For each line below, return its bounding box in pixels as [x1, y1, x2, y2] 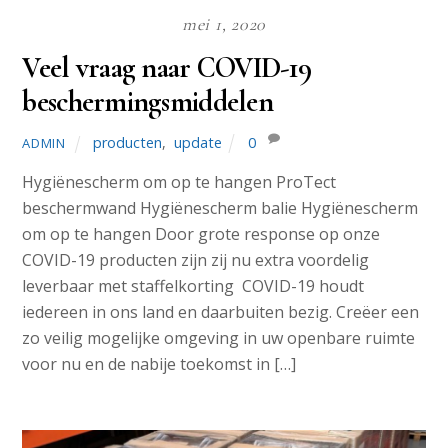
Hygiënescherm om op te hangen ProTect [22, 171, 337, 194]
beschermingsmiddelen [22, 84, 274, 120]
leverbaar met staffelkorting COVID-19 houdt [22, 275, 365, 298]
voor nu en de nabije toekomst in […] [22, 353, 297, 376]
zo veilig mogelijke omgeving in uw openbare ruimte [22, 327, 416, 350]
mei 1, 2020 [182, 13, 266, 36]
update [174, 132, 223, 152]
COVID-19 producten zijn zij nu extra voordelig [22, 249, 370, 272]
